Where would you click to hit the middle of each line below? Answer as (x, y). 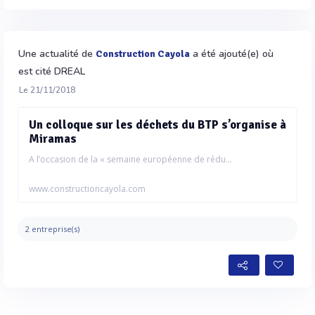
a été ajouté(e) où (232, 53)
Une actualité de (57, 53)
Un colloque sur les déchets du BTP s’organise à (157, 124)
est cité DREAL (52, 71)
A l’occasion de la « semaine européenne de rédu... (130, 159)
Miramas (53, 139)
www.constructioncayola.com (87, 188)
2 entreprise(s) (52, 229)
